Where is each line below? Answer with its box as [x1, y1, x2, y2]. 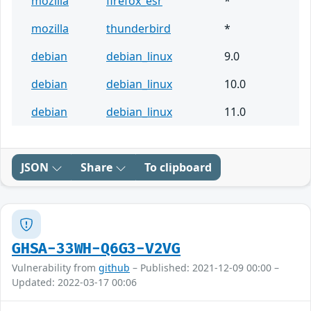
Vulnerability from [12, 261, 99, 275]
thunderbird [106, 21, 171, 37]
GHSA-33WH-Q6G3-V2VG [12, 240, 181, 258]
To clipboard [144, 160, 212, 176]
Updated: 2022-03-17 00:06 [12, 276, 137, 289]
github [99, 261, 130, 275]
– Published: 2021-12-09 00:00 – [130, 261, 279, 275]
